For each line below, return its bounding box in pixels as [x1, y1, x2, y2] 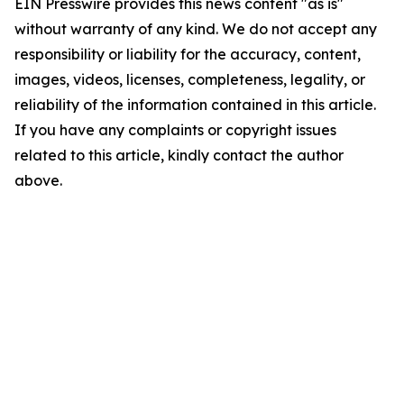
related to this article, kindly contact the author [14, 146, 344, 164]
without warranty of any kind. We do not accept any [14, 20, 377, 38]
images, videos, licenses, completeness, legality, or [14, 70, 365, 88]
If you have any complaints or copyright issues [14, 121, 336, 139]
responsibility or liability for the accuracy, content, [14, 45, 361, 63]
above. [14, 171, 62, 189]
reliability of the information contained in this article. [14, 96, 376, 114]
